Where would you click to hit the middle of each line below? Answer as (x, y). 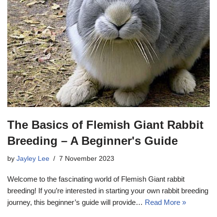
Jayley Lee (33, 159)
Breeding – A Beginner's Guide (93, 141)
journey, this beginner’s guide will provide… (76, 202)
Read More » (165, 202)
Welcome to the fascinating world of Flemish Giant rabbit (96, 179)
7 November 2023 (87, 159)
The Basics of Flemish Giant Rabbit (105, 125)
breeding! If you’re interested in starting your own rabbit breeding (108, 191)
